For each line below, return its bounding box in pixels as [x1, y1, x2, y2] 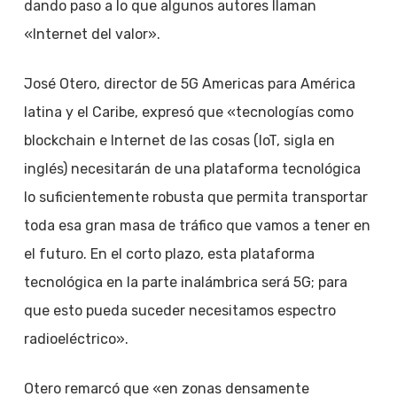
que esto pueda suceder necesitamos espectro [23, 302, 336, 319]
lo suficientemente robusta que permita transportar [23, 189, 368, 206]
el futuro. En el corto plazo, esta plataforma [23, 245, 315, 262]
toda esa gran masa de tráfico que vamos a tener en [23, 217, 370, 234]
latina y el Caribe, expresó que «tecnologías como [23, 104, 354, 121]
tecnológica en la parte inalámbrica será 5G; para [23, 274, 347, 291]
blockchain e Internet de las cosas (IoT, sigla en [23, 132, 335, 149]
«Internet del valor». [23, 26, 160, 43]
